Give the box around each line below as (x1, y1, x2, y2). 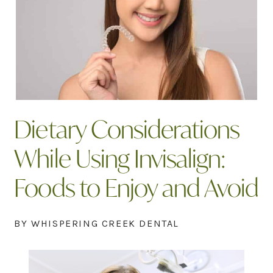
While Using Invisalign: (14, 142, 226, 175)
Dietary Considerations (14, 113, 240, 146)
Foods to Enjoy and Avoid (14, 171, 259, 204)
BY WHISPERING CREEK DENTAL (14, 218, 180, 230)
